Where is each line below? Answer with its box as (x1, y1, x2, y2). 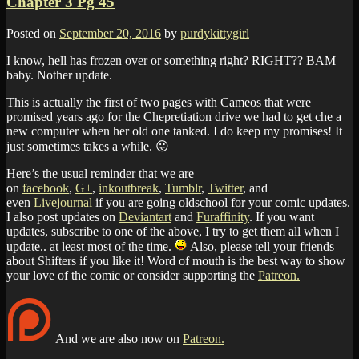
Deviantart (119, 209, 171, 224)
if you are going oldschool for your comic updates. (95, 195, 350, 209)
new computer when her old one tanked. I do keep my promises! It (6, 123, 342, 138)
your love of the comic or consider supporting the (6, 268, 258, 282)
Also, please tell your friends (187, 239, 334, 253)
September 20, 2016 (59, 26, 161, 40)
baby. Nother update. (6, 67, 112, 82)
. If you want (249, 209, 314, 224)
